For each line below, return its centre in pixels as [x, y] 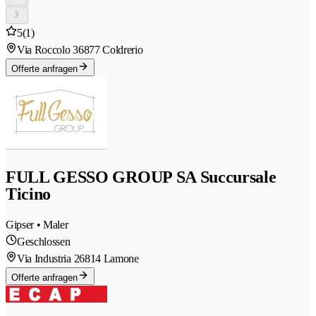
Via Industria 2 [48, 258]
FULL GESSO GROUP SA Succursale [141, 177]
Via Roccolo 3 [48, 49]
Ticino [29, 194]
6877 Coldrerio [110, 49]
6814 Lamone [109, 258]
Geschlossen [44, 241]
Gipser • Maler [37, 224]
